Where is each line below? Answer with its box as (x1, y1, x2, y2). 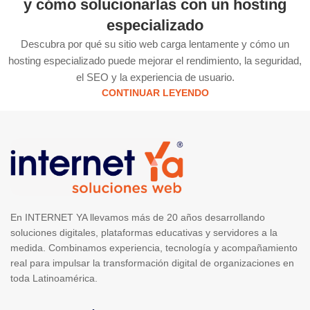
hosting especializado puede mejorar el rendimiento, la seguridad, (8, 54, 302, 66)
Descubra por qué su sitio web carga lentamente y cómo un (21, 37, 289, 50)
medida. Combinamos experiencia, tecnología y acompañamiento (10, 241, 298, 253)
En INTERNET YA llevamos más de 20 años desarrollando (10, 211, 265, 223)
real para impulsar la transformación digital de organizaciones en (10, 257, 294, 268)
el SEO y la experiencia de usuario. (75, 71, 235, 83)
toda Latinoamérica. (10, 272, 98, 284)
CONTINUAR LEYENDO (101, 87, 209, 98)
